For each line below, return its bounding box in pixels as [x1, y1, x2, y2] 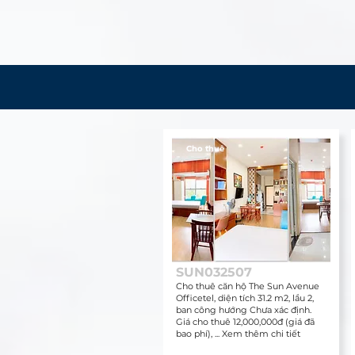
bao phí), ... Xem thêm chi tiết [175, 328, 300, 339]
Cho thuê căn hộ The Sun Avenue [175, 281, 319, 292]
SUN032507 [175, 265, 252, 280]
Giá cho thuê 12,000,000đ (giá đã [175, 316, 315, 327]
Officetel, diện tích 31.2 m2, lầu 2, [175, 292, 314, 303]
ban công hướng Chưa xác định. [175, 304, 311, 315]
